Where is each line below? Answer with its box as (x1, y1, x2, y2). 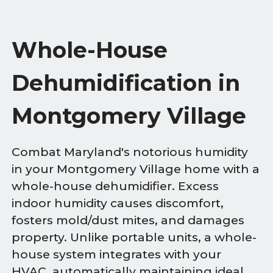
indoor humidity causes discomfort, (12, 196, 224, 211)
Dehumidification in (12, 69, 241, 96)
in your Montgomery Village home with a (12, 162, 260, 177)
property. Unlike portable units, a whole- (12, 230, 257, 245)
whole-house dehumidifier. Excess (12, 179, 219, 194)
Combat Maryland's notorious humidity (12, 145, 249, 160)
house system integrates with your (12, 247, 222, 262)
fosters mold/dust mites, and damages (12, 213, 245, 228)
